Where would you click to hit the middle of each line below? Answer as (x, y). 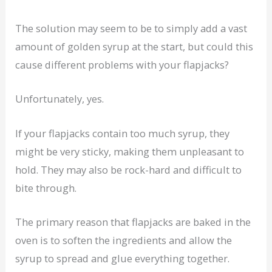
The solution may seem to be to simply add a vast (131, 29)
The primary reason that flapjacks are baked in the (133, 222)
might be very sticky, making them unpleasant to (130, 151)
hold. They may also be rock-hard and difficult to (129, 169)
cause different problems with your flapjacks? (122, 65)
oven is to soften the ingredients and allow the (124, 240)
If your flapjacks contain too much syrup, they (123, 133)
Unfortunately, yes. (60, 99)
